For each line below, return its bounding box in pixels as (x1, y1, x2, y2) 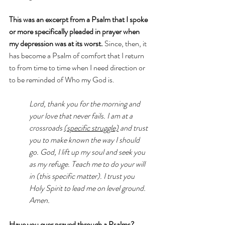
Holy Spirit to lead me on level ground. (29, 182, 147, 194)
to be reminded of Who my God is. (9, 74, 116, 86)
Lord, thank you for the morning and (29, 98, 142, 110)
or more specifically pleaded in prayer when (9, 26, 141, 38)
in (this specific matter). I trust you (29, 170, 136, 182)
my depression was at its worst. (9, 38, 103, 50)
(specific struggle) (64, 122, 119, 134)
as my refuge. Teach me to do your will (29, 158, 147, 170)
